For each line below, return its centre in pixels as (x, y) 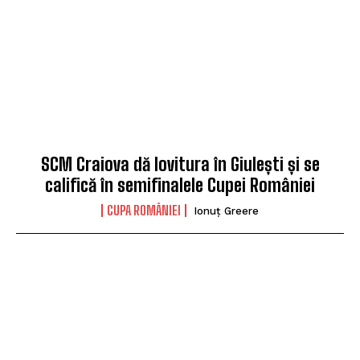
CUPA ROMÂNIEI (144, 210)
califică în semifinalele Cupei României (180, 185)
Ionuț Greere (226, 211)
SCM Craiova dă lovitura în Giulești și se (180, 164)
